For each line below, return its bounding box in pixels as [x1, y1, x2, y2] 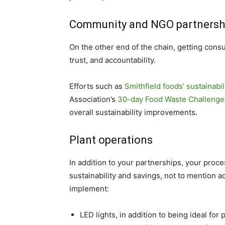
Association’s [69, 94, 118, 104]
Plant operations [69, 134, 153, 146]
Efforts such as [69, 81, 125, 91]
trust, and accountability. [69, 55, 156, 65]
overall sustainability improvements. [69, 107, 197, 117]
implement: [69, 184, 109, 193]
